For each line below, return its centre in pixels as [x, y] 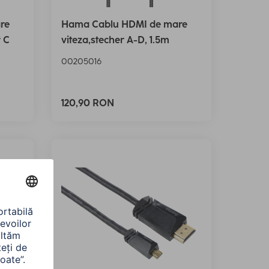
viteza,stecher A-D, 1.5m [115, 40]
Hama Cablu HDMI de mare [124, 24]
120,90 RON [88, 103]
